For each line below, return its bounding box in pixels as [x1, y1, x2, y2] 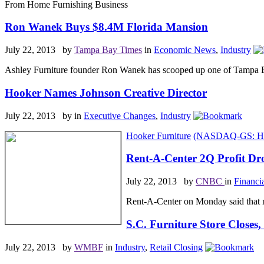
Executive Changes [84, 110, 156, 121]
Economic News [154, 45, 216, 55]
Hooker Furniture [126, 130, 191, 141]
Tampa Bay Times [74, 45, 142, 55]
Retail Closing [150, 242, 203, 252]
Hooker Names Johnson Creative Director [5, 86, 207, 99]
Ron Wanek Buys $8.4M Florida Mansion [5, 21, 208, 34]
